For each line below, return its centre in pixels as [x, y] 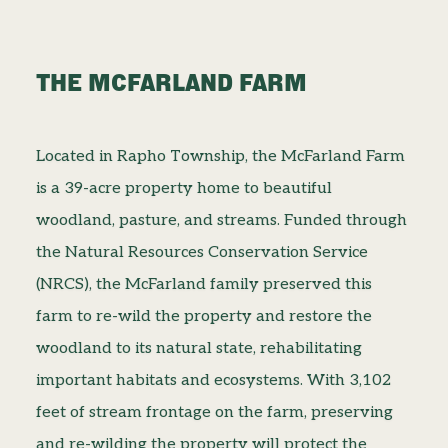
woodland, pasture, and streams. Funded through [221, 221]
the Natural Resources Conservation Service [201, 253]
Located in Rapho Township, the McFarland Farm [220, 157]
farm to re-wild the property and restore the [203, 317]
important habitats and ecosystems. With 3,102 [213, 381]
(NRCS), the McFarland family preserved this [203, 285]
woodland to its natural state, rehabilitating [198, 349]
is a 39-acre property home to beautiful [183, 189]
